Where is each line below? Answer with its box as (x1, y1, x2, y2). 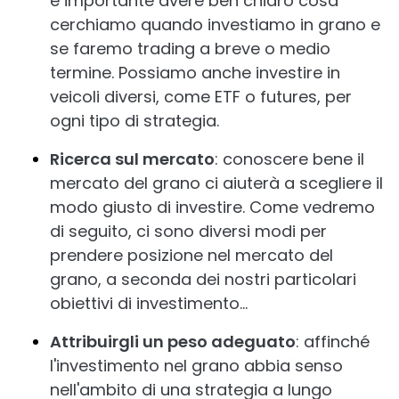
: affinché (296, 330, 370, 353)
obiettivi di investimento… (50, 291, 248, 314)
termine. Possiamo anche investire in (50, 61, 340, 84)
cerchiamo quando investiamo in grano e (50, 12, 380, 36)
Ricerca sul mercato (50, 147, 215, 170)
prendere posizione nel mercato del (50, 243, 333, 266)
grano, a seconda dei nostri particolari (50, 267, 356, 290)
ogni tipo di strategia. (50, 109, 219, 132)
